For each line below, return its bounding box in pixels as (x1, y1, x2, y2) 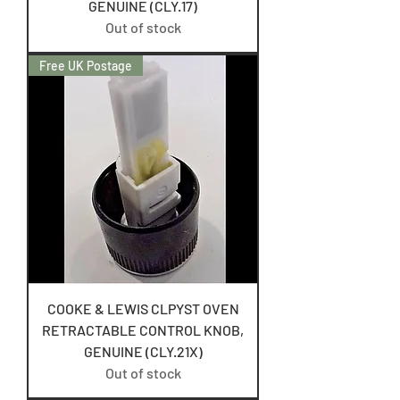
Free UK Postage (39, 58, 132, 73)
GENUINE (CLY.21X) (83, 343, 203, 360)
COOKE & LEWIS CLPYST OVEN (46, 300, 239, 317)
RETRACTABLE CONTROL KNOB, (42, 321, 244, 338)
